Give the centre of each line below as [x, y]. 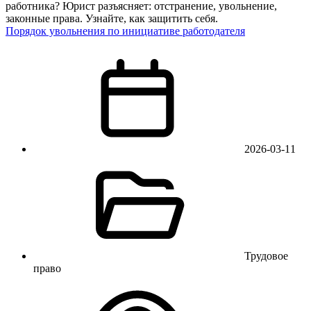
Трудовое [266, 256]
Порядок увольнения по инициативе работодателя [125, 31]
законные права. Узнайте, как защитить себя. [112, 19]
